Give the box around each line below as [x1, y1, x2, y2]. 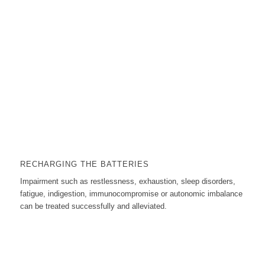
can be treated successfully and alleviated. [20, 202, 167, 211]
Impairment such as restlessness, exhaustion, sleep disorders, [20, 177, 235, 186]
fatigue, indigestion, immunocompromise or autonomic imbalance [20, 189, 243, 199]
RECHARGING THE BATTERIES [20, 160, 149, 169]
